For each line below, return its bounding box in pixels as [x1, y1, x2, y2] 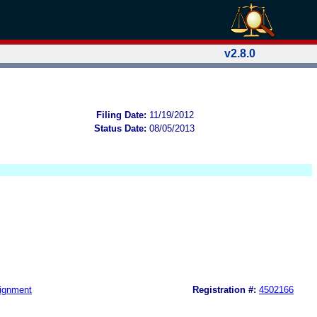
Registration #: [192, 284, 256, 295]
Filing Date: [96, 109, 146, 120]
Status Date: [94, 122, 146, 134]
